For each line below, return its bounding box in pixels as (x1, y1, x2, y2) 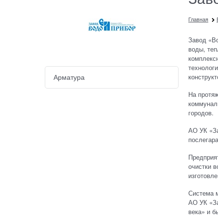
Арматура (54, 72, 85, 82)
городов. (188, 108, 214, 117)
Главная (188, 15, 208, 23)
